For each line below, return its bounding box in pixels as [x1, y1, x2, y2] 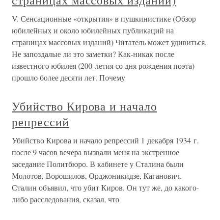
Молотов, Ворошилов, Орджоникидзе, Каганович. [12, 170, 182, 181]
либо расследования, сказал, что [12, 194, 119, 205]
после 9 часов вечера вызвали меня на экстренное [12, 147, 179, 158]
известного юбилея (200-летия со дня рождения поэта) [12, 60, 194, 71]
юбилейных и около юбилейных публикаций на [12, 25, 174, 36]
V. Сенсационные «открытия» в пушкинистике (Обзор [12, 13, 196, 24]
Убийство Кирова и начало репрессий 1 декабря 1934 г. [12, 135, 199, 146]
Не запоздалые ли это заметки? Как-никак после [12, 49, 174, 59]
